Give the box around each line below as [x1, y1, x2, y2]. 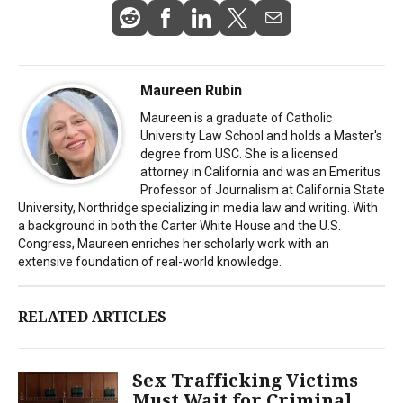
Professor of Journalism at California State [140, 182, 385, 197]
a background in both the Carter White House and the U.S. [18, 218, 341, 233]
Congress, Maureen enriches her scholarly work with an [18, 236, 329, 251]
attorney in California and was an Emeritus [140, 164, 381, 179]
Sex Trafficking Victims [132, 369, 358, 391]
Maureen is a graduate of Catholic [140, 110, 332, 125]
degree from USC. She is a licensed [140, 146, 338, 161]
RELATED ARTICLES [18, 308, 166, 326]
